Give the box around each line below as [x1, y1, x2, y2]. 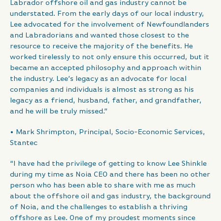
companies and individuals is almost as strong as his [10, 86, 194, 94]
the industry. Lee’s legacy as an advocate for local [10, 75, 186, 83]
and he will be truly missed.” [10, 108, 108, 115]
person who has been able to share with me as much [10, 182, 195, 189]
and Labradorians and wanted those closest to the [10, 32, 189, 39]
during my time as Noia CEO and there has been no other [10, 171, 210, 179]
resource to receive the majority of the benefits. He [10, 42, 193, 50]
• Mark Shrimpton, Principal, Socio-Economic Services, [10, 128, 205, 136]
